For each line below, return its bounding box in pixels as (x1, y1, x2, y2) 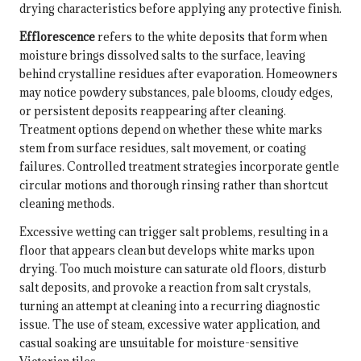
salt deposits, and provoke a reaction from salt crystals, (19, 279, 311, 295)
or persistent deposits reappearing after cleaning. (19, 102, 286, 118)
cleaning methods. (19, 195, 114, 211)
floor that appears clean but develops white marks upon (19, 242, 314, 258)
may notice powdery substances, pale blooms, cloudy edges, (19, 84, 333, 100)
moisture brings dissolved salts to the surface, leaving (19, 47, 305, 63)
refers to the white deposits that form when (95, 28, 327, 44)
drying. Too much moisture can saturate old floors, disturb (19, 260, 326, 276)
